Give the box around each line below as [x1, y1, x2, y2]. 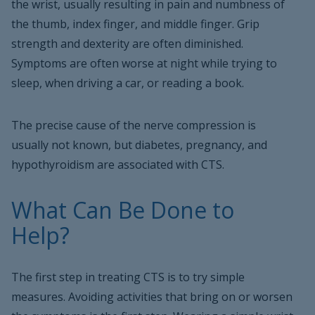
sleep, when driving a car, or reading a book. [11, 75, 244, 91]
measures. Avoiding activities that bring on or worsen [11, 289, 292, 304]
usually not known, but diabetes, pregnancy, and [11, 137, 267, 153]
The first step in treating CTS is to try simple [11, 269, 245, 285]
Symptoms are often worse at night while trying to [11, 56, 277, 71]
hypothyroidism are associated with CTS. [11, 157, 224, 172]
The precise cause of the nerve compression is [11, 117, 256, 133]
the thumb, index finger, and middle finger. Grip [11, 16, 259, 32]
